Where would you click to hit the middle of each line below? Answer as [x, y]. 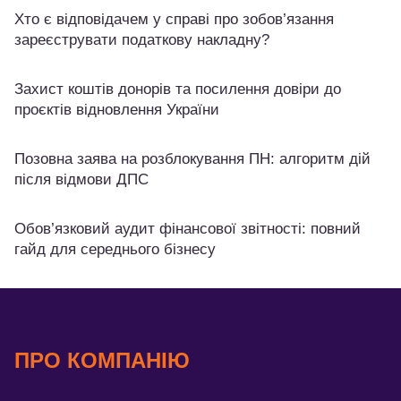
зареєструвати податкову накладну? [142, 39]
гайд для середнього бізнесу [115, 249]
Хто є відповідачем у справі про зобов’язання [174, 19]
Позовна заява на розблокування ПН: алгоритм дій [192, 158]
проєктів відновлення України [117, 109]
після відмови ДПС [81, 179]
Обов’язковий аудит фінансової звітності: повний [188, 228]
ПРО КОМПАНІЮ [102, 361]
